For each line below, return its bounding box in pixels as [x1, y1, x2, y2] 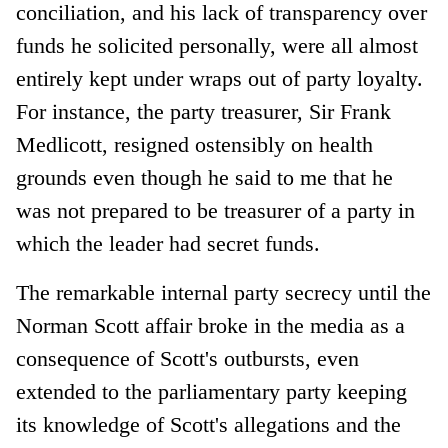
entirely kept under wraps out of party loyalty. [16, 65, 424, 91]
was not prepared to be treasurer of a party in [16, 197, 416, 223]
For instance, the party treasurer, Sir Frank [16, 98, 392, 124]
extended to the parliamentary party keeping [16, 378, 408, 404]
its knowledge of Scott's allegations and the [16, 411, 402, 437]
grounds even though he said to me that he [16, 164, 394, 190]
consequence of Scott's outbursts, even [16, 345, 360, 371]
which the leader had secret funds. [16, 230, 321, 256]
